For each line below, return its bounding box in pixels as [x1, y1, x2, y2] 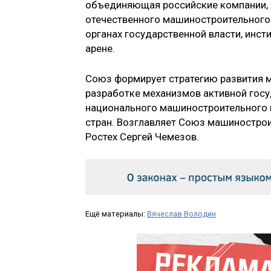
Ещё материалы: [85, 209, 147, 218]
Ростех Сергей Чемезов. [85, 130, 199, 143]
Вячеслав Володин [147, 209, 216, 218]
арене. [85, 42, 115, 55]
